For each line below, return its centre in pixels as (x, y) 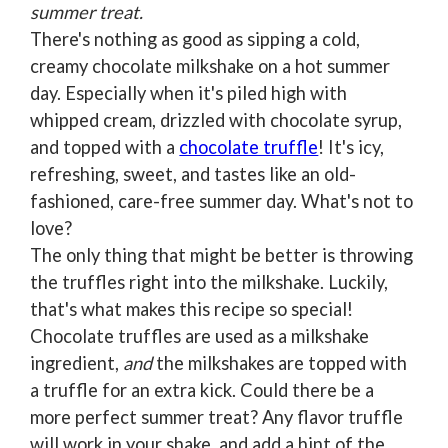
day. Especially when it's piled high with (189, 92)
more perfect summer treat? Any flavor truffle (217, 416)
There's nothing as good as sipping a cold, (195, 38)
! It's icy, (351, 146)
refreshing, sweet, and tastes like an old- (193, 173)
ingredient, (77, 362)
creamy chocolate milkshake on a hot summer (210, 65)
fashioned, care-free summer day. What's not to (222, 200)
